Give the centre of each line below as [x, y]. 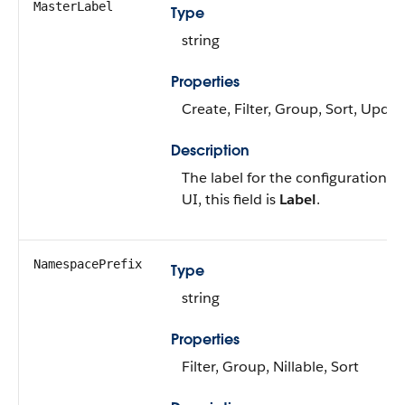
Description [210, 151]
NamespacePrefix [88, 264]
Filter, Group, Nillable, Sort [270, 367]
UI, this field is [231, 199]
